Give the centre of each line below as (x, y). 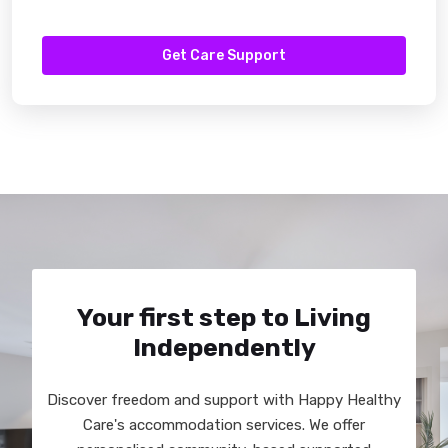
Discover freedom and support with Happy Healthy (224, 400)
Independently (224, 347)
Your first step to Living (224, 317)
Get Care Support (224, 55)
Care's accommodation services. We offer (224, 425)
